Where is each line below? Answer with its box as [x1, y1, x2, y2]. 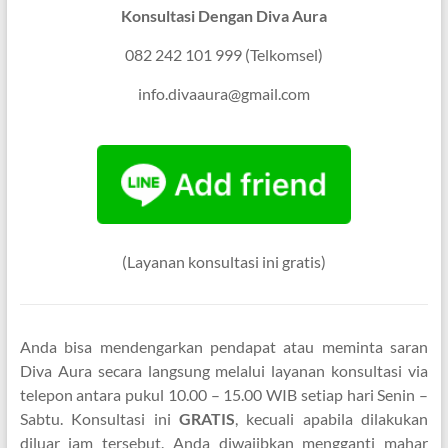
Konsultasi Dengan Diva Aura [120, 5, 327, 25]
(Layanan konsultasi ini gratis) [121, 251, 326, 271]
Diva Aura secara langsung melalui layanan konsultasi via [19, 360, 429, 380]
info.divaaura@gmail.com [137, 83, 310, 103]
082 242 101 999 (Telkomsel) [124, 44, 323, 64]
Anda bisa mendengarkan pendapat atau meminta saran [19, 336, 429, 356]
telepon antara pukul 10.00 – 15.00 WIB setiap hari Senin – [19, 384, 429, 404]
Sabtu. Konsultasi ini [19, 408, 179, 428]
